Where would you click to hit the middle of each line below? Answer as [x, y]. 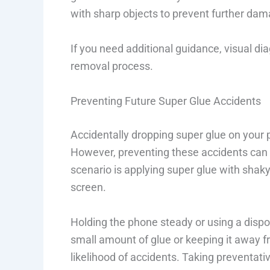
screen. [88, 187]
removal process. [112, 66]
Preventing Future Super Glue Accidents [166, 101]
